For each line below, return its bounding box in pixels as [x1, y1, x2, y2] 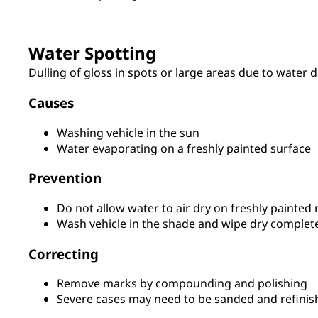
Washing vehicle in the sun [57, 124, 199, 141]
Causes [28, 93, 74, 111]
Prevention [28, 169, 102, 187]
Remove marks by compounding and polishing [57, 275, 307, 292]
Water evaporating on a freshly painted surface [57, 140, 311, 156]
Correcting [28, 244, 99, 263]
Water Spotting [28, 41, 156, 65]
